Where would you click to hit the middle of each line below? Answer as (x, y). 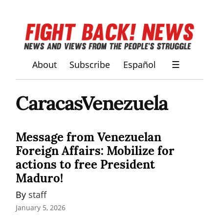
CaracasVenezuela (92, 103)
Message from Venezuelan (88, 137)
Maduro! (39, 178)
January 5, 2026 (41, 208)
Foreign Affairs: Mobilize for (95, 151)
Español (139, 65)
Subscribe (90, 65)
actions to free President (85, 164)
